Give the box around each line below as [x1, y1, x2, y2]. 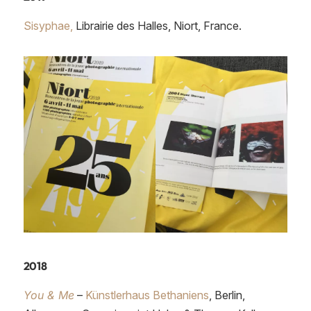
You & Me [23, 287, 74, 302]
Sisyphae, [23, 18, 73, 33]
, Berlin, [208, 287, 245, 302]
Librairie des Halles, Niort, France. [72, 18, 242, 33]
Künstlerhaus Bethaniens [85, 287, 209, 302]
